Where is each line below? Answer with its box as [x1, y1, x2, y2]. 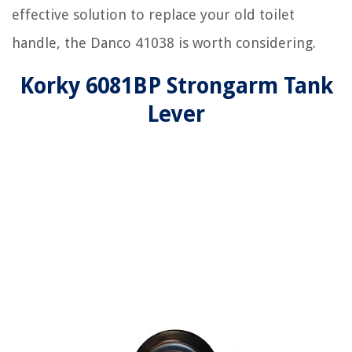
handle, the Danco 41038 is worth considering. [12, 34, 316, 51]
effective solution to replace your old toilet [12, 5, 295, 23]
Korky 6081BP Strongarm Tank [19, 72, 333, 99]
